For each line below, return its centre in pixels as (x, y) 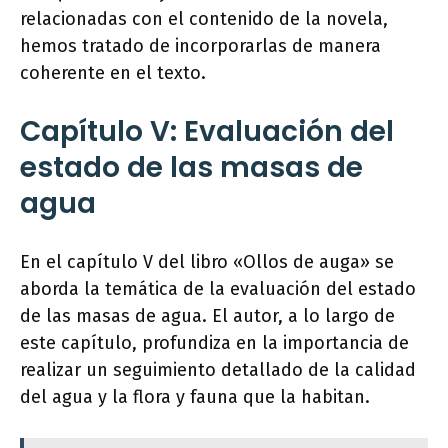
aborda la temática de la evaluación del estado (218, 289)
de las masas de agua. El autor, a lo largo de (207, 316)
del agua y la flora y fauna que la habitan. (195, 397)
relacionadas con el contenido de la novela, (204, 19)
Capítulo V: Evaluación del (207, 132)
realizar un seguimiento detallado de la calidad (218, 370)
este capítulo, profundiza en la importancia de (214, 343)
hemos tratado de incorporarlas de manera (200, 46)
